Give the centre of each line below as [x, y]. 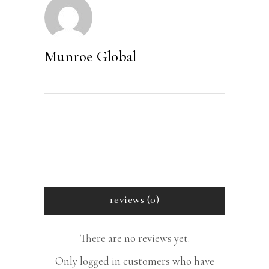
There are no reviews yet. [134, 238]
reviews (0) [134, 199]
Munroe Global [91, 56]
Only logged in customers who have [134, 261]
